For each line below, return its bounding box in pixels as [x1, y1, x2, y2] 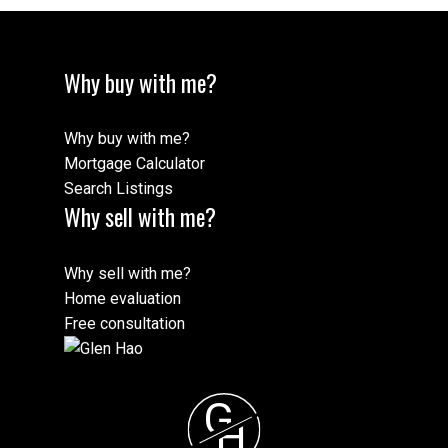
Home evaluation [64, 288, 181, 308]
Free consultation [64, 313, 185, 333]
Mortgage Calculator [64, 154, 205, 174]
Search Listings [64, 179, 173, 199]
